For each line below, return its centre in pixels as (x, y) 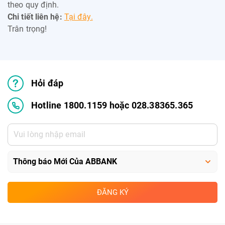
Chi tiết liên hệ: (35, 17)
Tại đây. (78, 17)
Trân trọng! (27, 29)
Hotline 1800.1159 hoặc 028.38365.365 (112, 105)
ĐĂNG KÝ (113, 192)
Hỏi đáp (47, 83)
